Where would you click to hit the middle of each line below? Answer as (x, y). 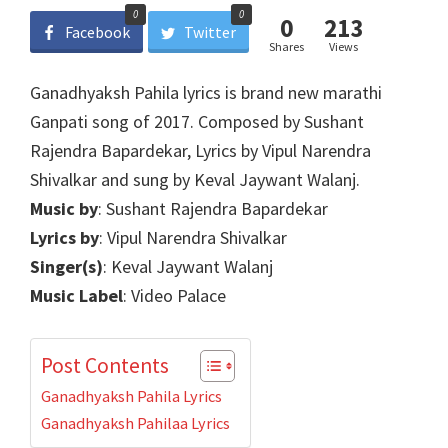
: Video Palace (174, 295)
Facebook (98, 31)
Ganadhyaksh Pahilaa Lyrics (135, 422)
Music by (64, 208)
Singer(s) (66, 266)
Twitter (209, 31)
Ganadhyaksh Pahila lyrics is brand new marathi (206, 92)
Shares (286, 46)
